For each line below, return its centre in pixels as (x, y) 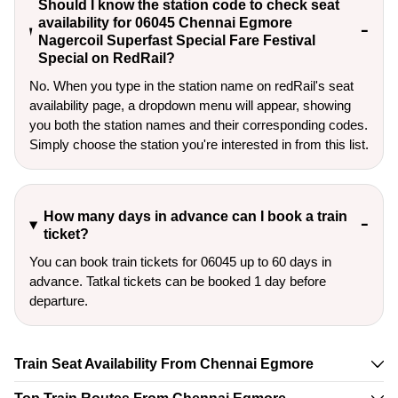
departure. (59, 301)
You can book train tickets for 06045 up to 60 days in (180, 262)
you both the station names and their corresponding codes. (199, 125)
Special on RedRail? (106, 58)
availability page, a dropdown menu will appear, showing (190, 105)
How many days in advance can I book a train (195, 216)
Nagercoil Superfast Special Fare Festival (176, 40)
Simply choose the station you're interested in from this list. (199, 144)
